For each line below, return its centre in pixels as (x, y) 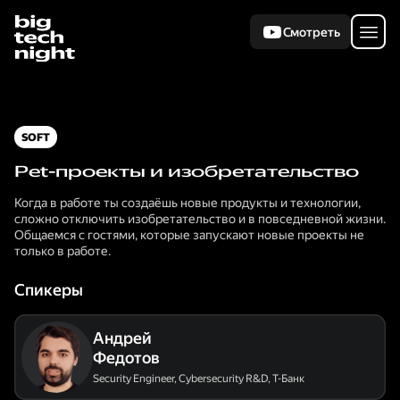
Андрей (122, 338)
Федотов (126, 358)
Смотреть (311, 32)
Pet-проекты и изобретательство (187, 171)
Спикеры (49, 290)
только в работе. (62, 251)
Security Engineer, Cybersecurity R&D (180, 379)
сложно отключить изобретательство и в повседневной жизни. (200, 219)
